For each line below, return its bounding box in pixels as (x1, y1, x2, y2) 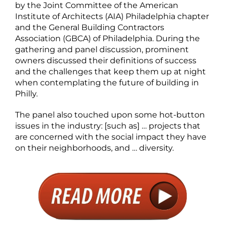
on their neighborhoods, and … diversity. (15, 143, 174, 153)
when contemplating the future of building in (15, 77, 199, 87)
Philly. (15, 88, 38, 98)
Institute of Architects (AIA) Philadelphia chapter (15, 11, 209, 21)
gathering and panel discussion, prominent (15, 44, 189, 54)
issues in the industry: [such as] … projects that (15, 121, 200, 131)
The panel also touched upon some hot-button (15, 109, 205, 120)
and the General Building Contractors (15, 22, 164, 32)
